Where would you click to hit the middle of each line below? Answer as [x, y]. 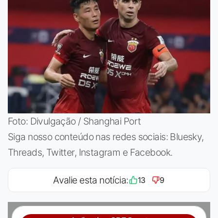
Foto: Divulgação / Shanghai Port [74, 121]
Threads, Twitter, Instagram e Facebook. [90, 152]
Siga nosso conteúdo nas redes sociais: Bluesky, [106, 136]
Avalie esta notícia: [91, 180]
